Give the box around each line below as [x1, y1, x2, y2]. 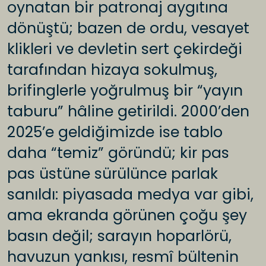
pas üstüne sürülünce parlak [7, 163, 218, 185]
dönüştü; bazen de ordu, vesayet [7, 18, 249, 39]
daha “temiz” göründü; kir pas [7, 142, 229, 164]
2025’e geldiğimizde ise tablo [7, 122, 223, 143]
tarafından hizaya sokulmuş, [7, 59, 217, 81]
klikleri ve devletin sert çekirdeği [7, 39, 242, 60]
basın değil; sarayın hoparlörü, [7, 226, 232, 247]
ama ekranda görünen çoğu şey [7, 205, 247, 226]
